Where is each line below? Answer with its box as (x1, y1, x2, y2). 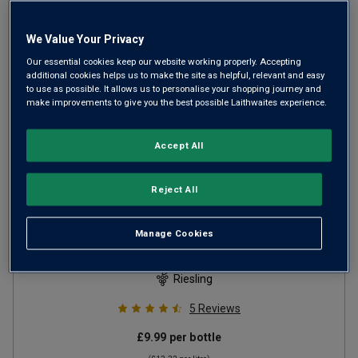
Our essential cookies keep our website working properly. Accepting (26, 55, 302, 67)
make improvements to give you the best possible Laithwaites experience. (26, 96, 328, 108)
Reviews (198, 302, 241, 315)
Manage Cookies (134, 227, 214, 239)
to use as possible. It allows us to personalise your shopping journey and (26, 82, 322, 94)
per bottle (166, 331, 222, 344)
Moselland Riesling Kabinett (33, 195, 325, 218)
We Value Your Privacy (26, 32, 145, 46)
